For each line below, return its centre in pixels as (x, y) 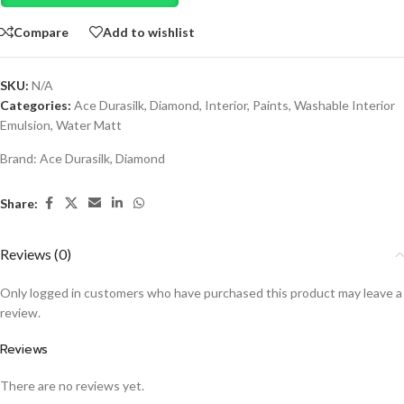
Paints (271, 105)
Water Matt (89, 125)
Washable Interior (344, 105)
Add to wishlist (149, 32)
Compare (41, 32)
